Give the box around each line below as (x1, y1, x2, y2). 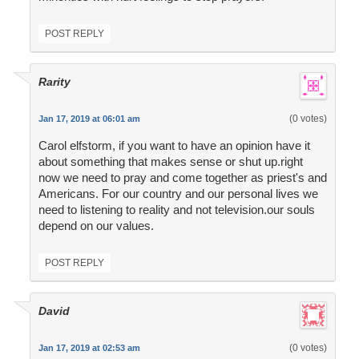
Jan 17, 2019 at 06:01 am (38, 114, 140, 124)
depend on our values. (38, 219, 154, 233)
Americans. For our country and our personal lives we (38, 187, 318, 201)
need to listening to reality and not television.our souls (38, 203, 315, 217)
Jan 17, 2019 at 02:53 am (38, 343, 140, 353)
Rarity (38, 75, 71, 89)
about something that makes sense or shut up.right (38, 155, 303, 169)
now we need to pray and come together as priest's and (38, 171, 327, 185)
